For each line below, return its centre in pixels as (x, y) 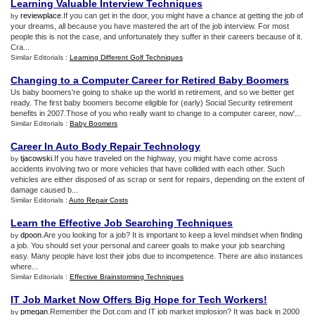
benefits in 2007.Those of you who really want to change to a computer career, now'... (156, 113)
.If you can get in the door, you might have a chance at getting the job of (182, 15)
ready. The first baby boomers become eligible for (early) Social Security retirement (152, 103)
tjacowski (36, 158)
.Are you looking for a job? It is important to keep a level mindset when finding (172, 235)
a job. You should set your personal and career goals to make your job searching (148, 245)
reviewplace (41, 15)
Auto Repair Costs (98, 200)
